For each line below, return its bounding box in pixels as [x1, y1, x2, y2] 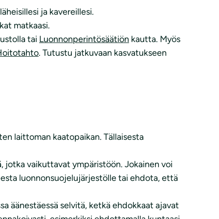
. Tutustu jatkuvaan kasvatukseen [39, 47, 167, 58]
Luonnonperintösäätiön [39, 33, 129, 44]
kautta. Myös [129, 33, 180, 44]
